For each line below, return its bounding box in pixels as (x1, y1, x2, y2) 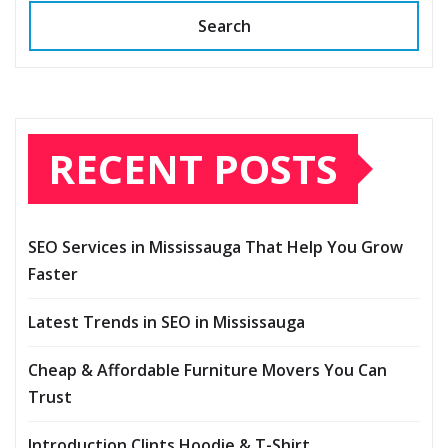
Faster (28, 263, 78, 286)
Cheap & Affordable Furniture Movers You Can (28, 359, 387, 382)
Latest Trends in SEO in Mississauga (28, 311, 305, 334)
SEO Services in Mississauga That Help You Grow (28, 236, 403, 259)
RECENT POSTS (48, 141, 338, 197)
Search (197, 15, 251, 38)
